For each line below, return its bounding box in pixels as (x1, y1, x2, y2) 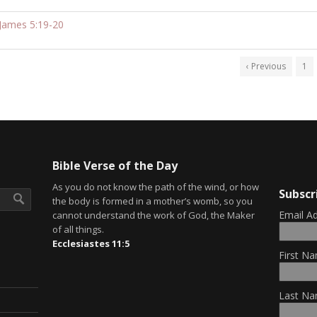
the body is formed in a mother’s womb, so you (52, 194, 253, 207)
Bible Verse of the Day (52, 157, 178, 173)
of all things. (52, 222, 104, 236)
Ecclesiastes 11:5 (52, 236, 129, 250)
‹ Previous (246, 59, 286, 72)
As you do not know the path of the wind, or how (52, 180, 259, 193)
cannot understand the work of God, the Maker (52, 208, 255, 221)
